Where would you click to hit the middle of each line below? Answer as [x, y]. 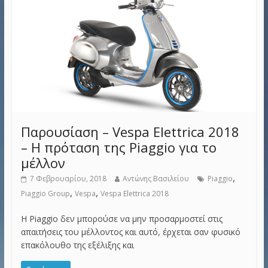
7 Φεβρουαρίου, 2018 [68, 178]
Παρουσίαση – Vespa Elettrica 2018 [130, 131]
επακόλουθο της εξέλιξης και [77, 245]
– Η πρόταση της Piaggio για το [118, 147]
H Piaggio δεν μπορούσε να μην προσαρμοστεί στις [121, 218]
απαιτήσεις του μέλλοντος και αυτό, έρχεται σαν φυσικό [130, 232]
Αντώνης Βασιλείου [156, 178]
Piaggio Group [45, 193]
